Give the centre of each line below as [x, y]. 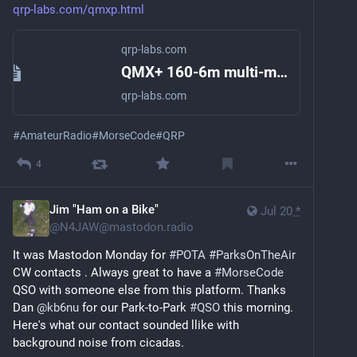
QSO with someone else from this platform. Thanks [149, 290]
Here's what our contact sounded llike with [126, 325]
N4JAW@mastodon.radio [127, 227]
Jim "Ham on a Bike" [104, 209]
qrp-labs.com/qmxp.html [78, 9]
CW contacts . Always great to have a [114, 272]
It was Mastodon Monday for [91, 255]
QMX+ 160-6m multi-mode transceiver [282, 72]
